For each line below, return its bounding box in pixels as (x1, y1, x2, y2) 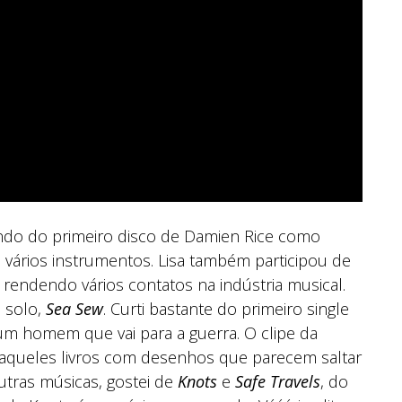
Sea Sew (46, 297, 103, 319)
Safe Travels (235, 370, 320, 392)
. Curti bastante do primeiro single (103, 297, 349, 319)
